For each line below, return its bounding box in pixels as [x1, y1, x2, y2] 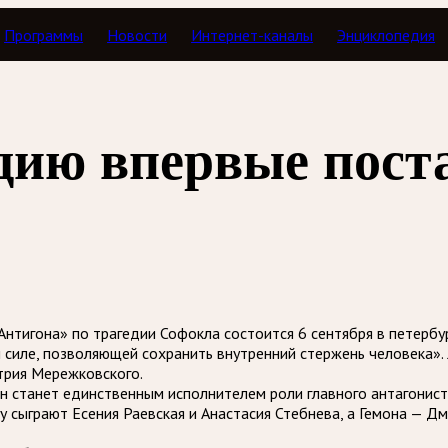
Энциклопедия [337, 24, 436, 45]
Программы [4, 24, 84, 45]
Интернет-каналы [191, 24, 314, 45]
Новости [107, 24, 168, 45]
